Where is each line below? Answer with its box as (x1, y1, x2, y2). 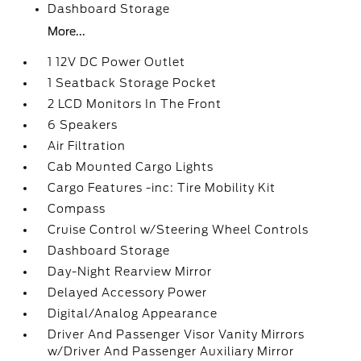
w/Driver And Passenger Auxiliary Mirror (48, 345, 295, 358)
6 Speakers (48, 118, 118, 131)
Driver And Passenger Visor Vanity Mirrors (48, 328, 305, 341)
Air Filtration (48, 139, 127, 152)
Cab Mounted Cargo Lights (48, 160, 214, 173)
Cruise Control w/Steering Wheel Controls (48, 223, 309, 236)
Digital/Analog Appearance (48, 307, 218, 320)
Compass (48, 202, 106, 215)
